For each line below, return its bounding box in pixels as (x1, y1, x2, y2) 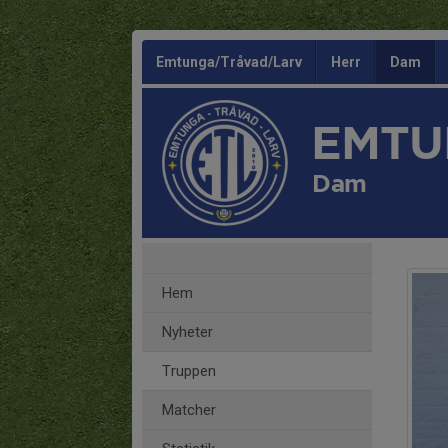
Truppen (162, 362, 216, 380)
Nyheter (162, 323, 213, 341)
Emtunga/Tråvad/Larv (156, 54, 302, 70)
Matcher (162, 401, 216, 419)
